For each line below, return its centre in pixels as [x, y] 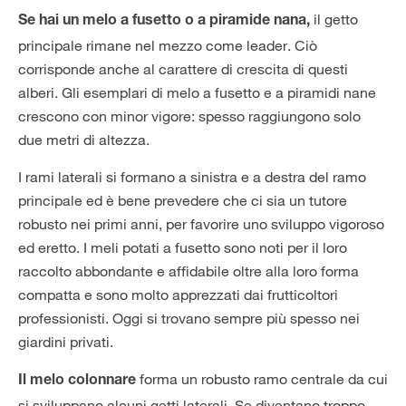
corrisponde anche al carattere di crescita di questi [183, 69]
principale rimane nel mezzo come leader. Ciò [168, 45]
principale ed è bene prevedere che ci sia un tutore [183, 200]
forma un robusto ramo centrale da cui [262, 379]
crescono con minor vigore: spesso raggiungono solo [189, 116]
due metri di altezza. [84, 140]
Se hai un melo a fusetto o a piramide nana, [164, 22]
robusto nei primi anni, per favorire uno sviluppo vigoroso [201, 224]
